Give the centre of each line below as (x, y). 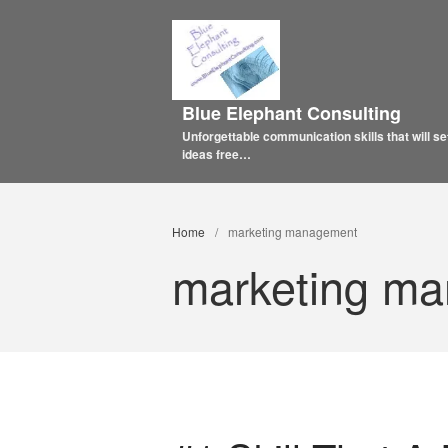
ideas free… (216, 153)
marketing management (292, 232)
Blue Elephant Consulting (291, 112)
